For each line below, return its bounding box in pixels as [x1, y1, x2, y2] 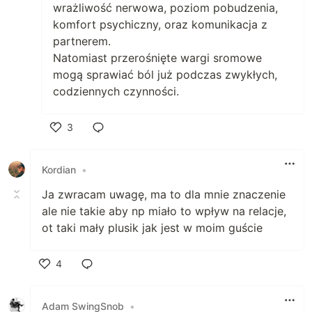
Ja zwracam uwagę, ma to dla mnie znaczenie [42, 187, 286, 201]
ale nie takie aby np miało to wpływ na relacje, [42, 204, 286, 218]
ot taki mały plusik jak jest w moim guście [42, 221, 263, 235]
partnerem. [53, 34, 111, 48]
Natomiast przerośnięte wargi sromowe [53, 51, 262, 65]
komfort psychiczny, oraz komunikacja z [53, 17, 267, 31]
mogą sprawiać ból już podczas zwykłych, [53, 68, 277, 81]
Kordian [42, 163, 76, 175]
